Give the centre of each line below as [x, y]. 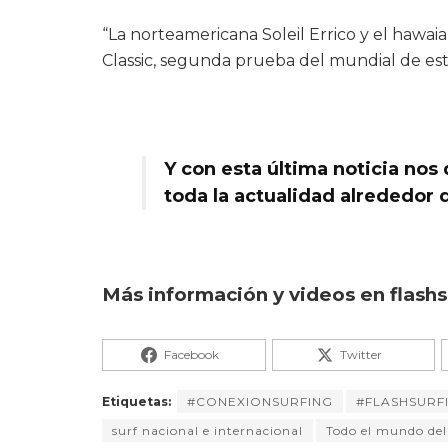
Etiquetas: [136, 402]
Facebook [191, 355]
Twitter [360, 355]
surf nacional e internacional [207, 431]
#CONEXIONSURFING [260, 402]
